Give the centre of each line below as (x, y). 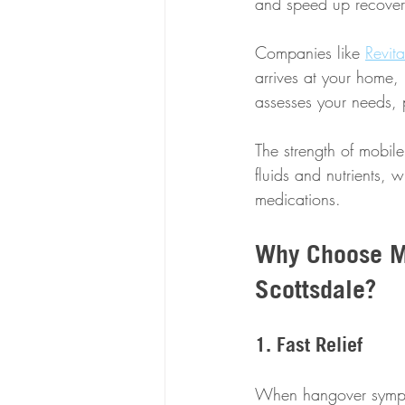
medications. (298, 199)
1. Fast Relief (309, 344)
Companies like (310, 52)
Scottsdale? (316, 289)
